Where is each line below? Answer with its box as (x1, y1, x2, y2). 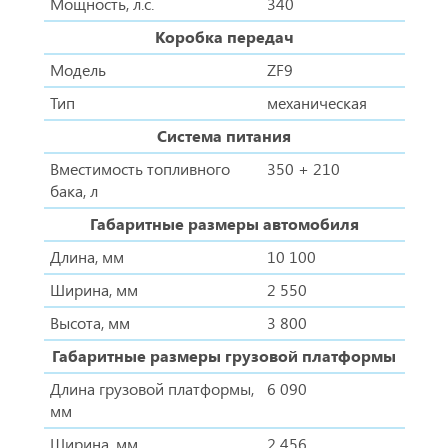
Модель (49, 59, 106, 81)
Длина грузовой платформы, (49, 378, 254, 400)
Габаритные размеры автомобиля (89, 213, 359, 235)
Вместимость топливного (49, 158, 230, 180)
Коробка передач (154, 26, 294, 48)
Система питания (157, 125, 291, 147)
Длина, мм (49, 246, 124, 268)
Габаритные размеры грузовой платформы (52, 345, 396, 367)
